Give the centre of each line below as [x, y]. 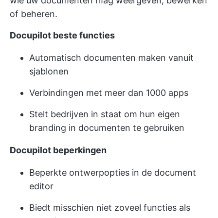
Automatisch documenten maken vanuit [111, 57]
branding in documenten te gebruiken [107, 127]
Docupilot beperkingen [58, 150]
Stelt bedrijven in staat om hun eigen [105, 114]
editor [41, 186]
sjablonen [49, 71]
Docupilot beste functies [62, 35]
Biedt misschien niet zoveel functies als [110, 207]
